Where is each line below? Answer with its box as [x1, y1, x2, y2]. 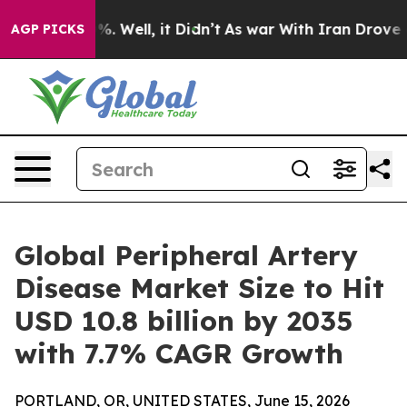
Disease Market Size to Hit [15, 271, 384, 305]
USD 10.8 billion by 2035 [15, 303, 352, 338]
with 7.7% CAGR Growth [15, 336, 343, 371]
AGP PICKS [11, 21, 84, 37]
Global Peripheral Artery [15, 238, 358, 273]
